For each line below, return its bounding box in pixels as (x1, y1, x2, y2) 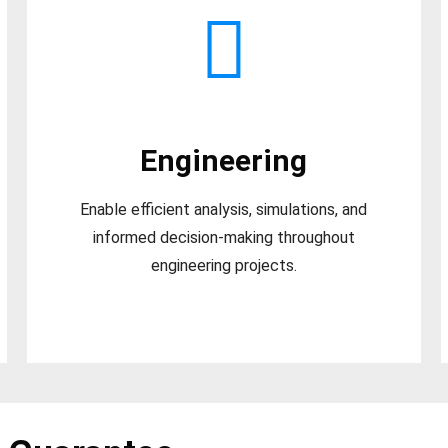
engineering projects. (150, 256, 297, 276)
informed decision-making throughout (92, 228, 355, 248)
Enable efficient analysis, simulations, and (80, 200, 368, 220)
